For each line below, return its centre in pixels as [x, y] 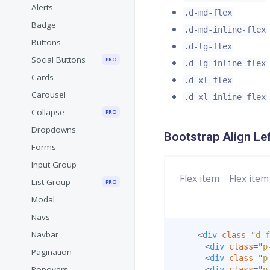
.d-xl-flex [208, 80]
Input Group [54, 165]
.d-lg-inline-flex [225, 64]
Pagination [52, 252]
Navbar [45, 235]
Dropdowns [54, 130]
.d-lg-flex [208, 47]
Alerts [42, 8]
